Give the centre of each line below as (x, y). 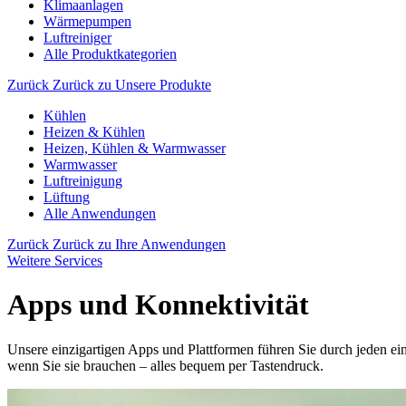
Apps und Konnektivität (158, 305)
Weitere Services (55, 261)
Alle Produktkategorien (110, 54)
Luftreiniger (77, 38)
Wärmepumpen (87, 21)
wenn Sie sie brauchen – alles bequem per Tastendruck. (165, 365)
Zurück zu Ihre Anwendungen (139, 244)
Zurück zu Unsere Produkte (132, 85)
